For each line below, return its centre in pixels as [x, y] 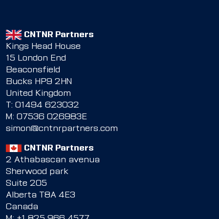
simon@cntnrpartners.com [62, 129]
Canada [22, 207]
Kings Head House [43, 47]
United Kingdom [38, 94]
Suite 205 [26, 184]
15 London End [36, 58]
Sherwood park [37, 172]
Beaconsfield [33, 70]
